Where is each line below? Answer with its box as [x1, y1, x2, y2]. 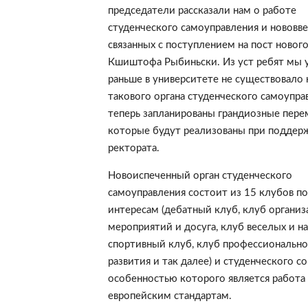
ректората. [107, 142, 159, 153]
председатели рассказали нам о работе [107, 5, 296, 16]
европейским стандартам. [107, 290, 232, 301]
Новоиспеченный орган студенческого [107, 170, 292, 181]
